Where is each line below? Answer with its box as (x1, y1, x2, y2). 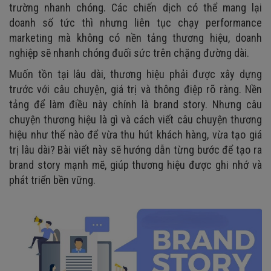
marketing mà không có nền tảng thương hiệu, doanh (9, 31, 262, 44)
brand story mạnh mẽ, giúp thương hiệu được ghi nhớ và (9, 158, 262, 171)
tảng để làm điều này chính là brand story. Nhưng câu (9, 97, 262, 111)
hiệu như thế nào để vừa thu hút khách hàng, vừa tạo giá (9, 128, 262, 141)
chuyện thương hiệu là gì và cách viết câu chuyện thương (9, 113, 262, 126)
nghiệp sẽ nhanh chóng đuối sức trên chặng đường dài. (9, 46, 249, 59)
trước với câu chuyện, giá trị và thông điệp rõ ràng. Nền (9, 82, 262, 96)
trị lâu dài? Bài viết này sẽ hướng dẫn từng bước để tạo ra (9, 143, 262, 156)
